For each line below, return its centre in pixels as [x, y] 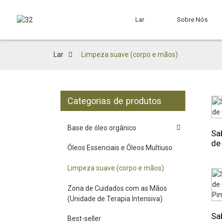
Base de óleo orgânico [102, 128]
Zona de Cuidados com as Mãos [117, 188]
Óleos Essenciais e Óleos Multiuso [120, 148]
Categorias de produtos [114, 101]
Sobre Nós [193, 20]
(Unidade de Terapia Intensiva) [115, 198]
